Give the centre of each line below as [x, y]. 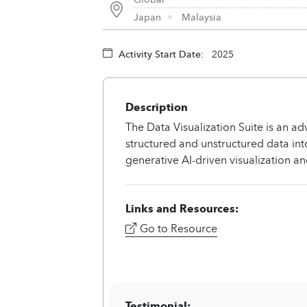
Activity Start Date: [161, 53]
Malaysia [201, 16]
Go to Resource [179, 228]
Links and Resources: [182, 208]
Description [157, 107]
